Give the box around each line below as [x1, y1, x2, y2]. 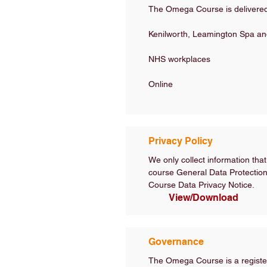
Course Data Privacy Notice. [148, 180, 254, 190]
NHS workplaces [148, 54, 210, 64]
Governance [148, 236, 204, 247]
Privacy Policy [148, 135, 213, 147]
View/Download [168, 192, 238, 203]
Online [148, 79, 173, 89]
